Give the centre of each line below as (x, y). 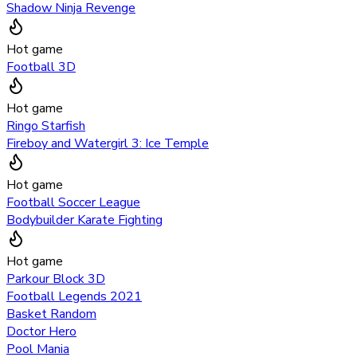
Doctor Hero (41, 331)
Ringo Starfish (46, 126)
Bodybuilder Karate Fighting (84, 220)
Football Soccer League (73, 202)
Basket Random (51, 314)
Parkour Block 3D (56, 279)
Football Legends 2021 (74, 296)
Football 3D (41, 67)
